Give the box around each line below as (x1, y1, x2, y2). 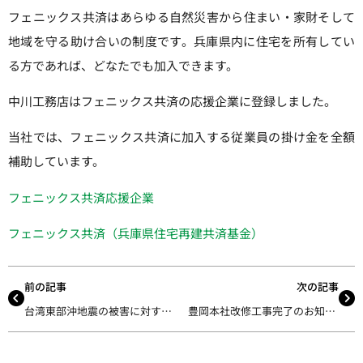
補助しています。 (8, 152, 105, 170)
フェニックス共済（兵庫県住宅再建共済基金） (8, 224, 263, 242)
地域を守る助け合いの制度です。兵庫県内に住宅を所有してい (8, 32, 355, 49)
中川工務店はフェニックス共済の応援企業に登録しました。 (8, 92, 336, 110)
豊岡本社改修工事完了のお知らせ (324, 302, 335, 318)
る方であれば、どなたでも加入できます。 (8, 56, 238, 74)
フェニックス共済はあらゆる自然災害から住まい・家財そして (8, 7, 355, 25)
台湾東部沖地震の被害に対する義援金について (161, 302, 172, 318)
